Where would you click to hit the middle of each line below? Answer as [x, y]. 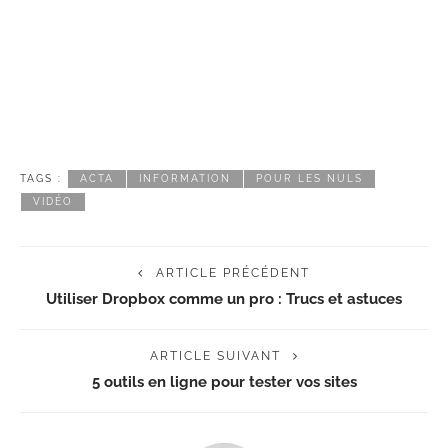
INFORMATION [185, 179]
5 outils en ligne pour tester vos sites [224, 382]
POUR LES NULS [309, 179]
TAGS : [41, 179]
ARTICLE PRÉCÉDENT [233, 273]
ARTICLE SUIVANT [215, 356]
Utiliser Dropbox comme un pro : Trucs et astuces [224, 299]
